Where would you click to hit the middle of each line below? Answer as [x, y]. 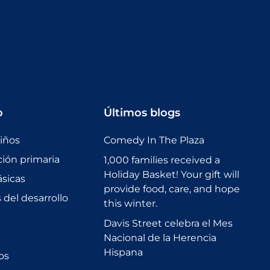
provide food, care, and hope [172, 189]
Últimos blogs [142, 113]
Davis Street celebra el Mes [168, 224]
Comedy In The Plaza [154, 140]
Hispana [123, 253]
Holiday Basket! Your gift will [171, 175]
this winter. [130, 204]
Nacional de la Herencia [160, 238]
